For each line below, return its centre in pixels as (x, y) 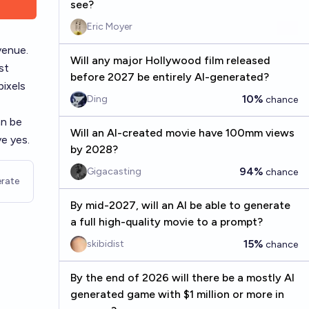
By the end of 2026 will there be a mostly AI (182, 278)
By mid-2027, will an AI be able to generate (180, 205)
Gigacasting (114, 171)
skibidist (105, 244)
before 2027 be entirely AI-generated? (169, 77)
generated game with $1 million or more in (177, 294)
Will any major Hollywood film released (170, 60)
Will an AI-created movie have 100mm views (182, 133)
